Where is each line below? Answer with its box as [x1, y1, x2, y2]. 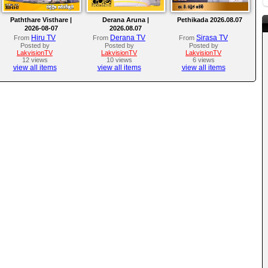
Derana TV [110, 33, 145, 42]
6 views [192, 56, 215, 64]
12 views [22, 56, 48, 64]
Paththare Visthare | [10, 16, 72, 24]
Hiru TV [31, 33, 56, 42]
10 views [106, 56, 132, 64]
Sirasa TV [196, 33, 228, 42]
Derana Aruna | [102, 16, 149, 24]
